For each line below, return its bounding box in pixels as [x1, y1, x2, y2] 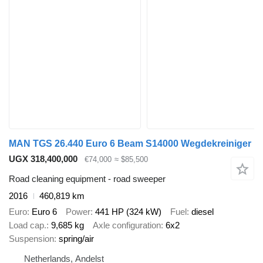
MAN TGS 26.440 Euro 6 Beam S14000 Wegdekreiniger [9, 138, 251, 149]
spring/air [59, 233, 94, 244]
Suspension [9, 233, 54, 244]
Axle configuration [93, 220, 161, 230]
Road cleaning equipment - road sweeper [9, 174, 166, 184]
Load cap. [9, 220, 46, 230]
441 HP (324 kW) [95, 206, 161, 217]
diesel [191, 206, 214, 217]
